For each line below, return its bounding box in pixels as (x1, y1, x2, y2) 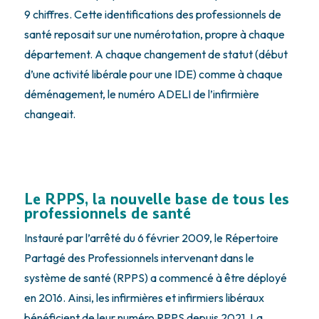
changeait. (23, 106, 78, 121)
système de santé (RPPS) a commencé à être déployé (23, 270, 287, 285)
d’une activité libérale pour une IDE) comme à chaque (23, 66, 283, 81)
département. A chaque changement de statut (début (23, 46, 288, 61)
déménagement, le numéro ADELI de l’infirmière (23, 86, 259, 101)
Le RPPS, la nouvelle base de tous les (23, 189, 289, 209)
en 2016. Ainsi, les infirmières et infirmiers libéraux (23, 290, 264, 305)
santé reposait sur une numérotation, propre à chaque (23, 26, 285, 41)
